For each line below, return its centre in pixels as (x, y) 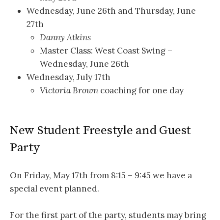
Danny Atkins (66, 38)
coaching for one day (141, 91)
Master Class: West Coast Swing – (106, 51)
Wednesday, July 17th (69, 77)
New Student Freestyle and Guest (101, 131)
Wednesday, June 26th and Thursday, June (111, 11)
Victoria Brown (69, 91)
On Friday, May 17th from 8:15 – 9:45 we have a (101, 175)
